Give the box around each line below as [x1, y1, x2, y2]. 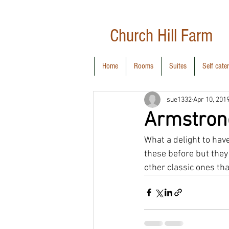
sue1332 [167, 95, 192, 104]
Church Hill [110, 26, 181, 46]
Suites [169, 61, 187, 71]
